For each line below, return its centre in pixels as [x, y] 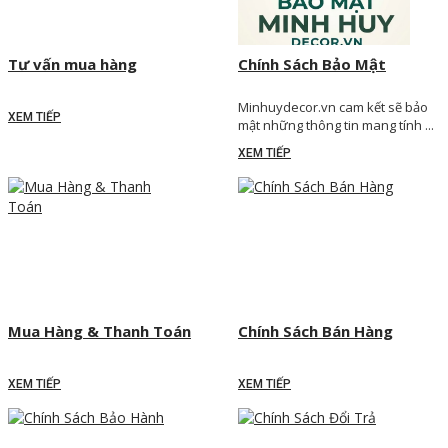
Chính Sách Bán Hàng [315, 331]
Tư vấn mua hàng [72, 64]
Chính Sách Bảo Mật [312, 64]
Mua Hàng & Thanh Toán [99, 331]
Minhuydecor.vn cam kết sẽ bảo [333, 107]
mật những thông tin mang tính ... [336, 125]
